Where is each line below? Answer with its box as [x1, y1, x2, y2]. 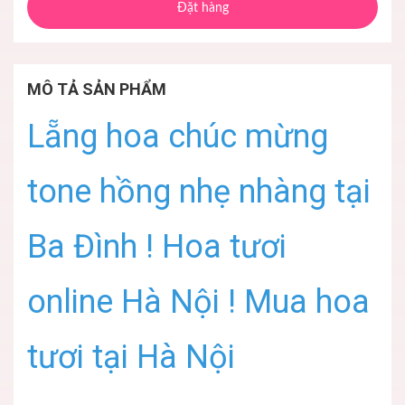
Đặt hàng [176, 2, 229, 15]
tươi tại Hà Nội [27, 338, 235, 377]
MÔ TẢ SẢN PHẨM [27, 80, 166, 99]
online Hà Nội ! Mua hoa [27, 283, 370, 322]
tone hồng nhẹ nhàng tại [27, 173, 371, 212]
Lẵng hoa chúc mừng [27, 118, 328, 156]
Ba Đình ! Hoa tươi [27, 228, 287, 267]
